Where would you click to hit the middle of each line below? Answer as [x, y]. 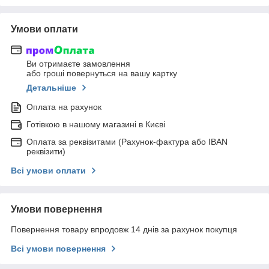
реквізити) [46, 152]
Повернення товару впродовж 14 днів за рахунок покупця [124, 230]
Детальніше [51, 88]
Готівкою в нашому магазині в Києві [96, 125]
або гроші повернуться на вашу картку [102, 74]
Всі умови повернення [58, 249]
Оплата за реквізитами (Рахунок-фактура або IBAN [127, 142]
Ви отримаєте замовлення [78, 64]
